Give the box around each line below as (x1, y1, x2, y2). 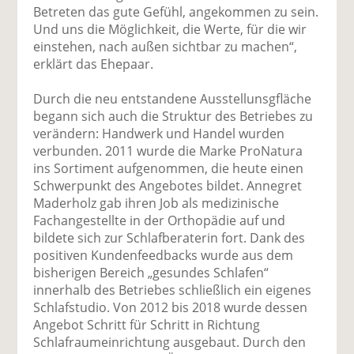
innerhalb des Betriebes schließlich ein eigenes (33, 281, 312, 299)
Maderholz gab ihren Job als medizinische (33, 194, 280, 212)
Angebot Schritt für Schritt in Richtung (33, 315, 261, 333)
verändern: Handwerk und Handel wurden (33, 124, 285, 142)
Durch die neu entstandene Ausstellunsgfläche (33, 89, 312, 107)
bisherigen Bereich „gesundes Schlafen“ (33, 263, 269, 281)
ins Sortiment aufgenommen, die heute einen (33, 159, 304, 177)
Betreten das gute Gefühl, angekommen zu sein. (33, 2, 319, 21)
